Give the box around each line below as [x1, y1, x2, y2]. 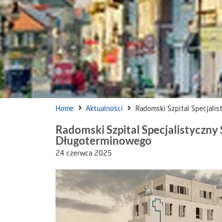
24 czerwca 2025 [55, 150, 112, 157]
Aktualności [86, 105, 123, 112]
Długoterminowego [55, 133, 152, 147]
